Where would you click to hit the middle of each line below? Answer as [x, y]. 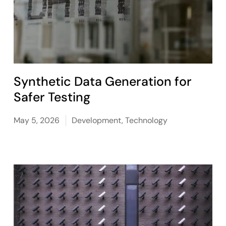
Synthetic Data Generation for [103, 81]
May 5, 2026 [37, 120]
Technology [147, 120]
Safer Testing [52, 97]
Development [97, 120]
